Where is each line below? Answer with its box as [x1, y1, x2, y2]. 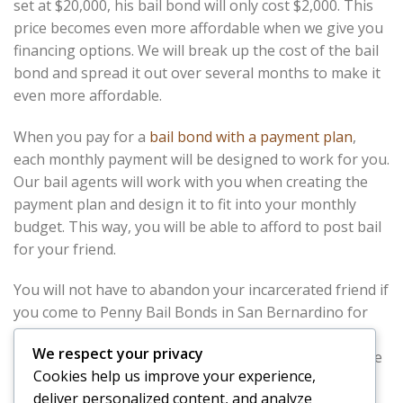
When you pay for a [13, 126, 149, 147]
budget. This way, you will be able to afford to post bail [13, 216, 381, 237]
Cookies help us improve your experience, [33, 365, 316, 386]
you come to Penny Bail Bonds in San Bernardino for [13, 302, 368, 323]
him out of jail [13, 347, 106, 368]
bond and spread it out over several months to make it [13, 62, 381, 83]
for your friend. [13, 238, 116, 259]
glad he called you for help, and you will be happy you [13, 370, 372, 390]
